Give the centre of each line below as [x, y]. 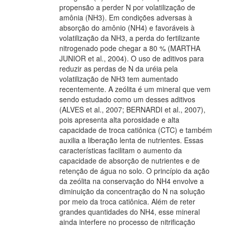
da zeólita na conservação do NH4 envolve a [132, 181]
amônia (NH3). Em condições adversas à [126, 17]
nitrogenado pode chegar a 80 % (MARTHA [130, 48]
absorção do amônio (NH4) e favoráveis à [127, 27]
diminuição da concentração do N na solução [132, 191]
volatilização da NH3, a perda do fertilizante [130, 38]
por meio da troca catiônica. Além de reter [127, 201]
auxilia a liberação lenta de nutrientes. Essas [131, 140]
